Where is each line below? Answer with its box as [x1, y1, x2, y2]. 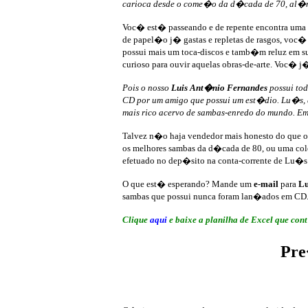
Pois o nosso [122, 82, 171, 93]
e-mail [254, 179, 278, 189]
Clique [122, 214, 150, 225]
